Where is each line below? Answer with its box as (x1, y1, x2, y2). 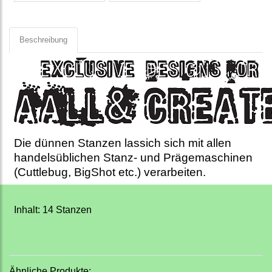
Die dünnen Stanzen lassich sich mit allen (14, 137, 231, 150)
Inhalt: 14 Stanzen (14, 205, 92, 216)
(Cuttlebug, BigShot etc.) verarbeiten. (14, 166, 206, 179)
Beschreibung (19, 35, 67, 45)
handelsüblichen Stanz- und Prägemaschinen (14, 151, 253, 165)
